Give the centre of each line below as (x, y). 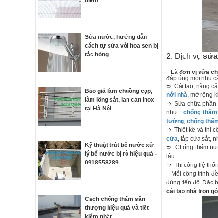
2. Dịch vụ (185, 56)
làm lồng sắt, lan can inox (119, 100)
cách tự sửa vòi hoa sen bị (121, 46)
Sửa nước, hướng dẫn (116, 37)
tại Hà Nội (98, 109)
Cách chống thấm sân (115, 199)
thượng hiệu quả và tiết (117, 208)
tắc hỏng (97, 54)
